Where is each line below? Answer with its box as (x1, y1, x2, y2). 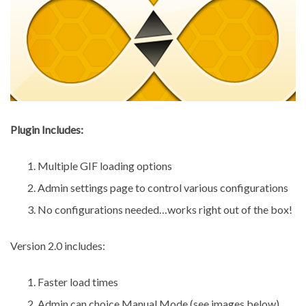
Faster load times (38, 275, 118, 288)
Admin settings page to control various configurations (38, 180, 288, 194)
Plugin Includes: (10, 122, 83, 136)
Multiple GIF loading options (38, 158, 172, 172)
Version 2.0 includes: (10, 238, 105, 252)
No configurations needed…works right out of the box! (38, 202, 292, 216)
